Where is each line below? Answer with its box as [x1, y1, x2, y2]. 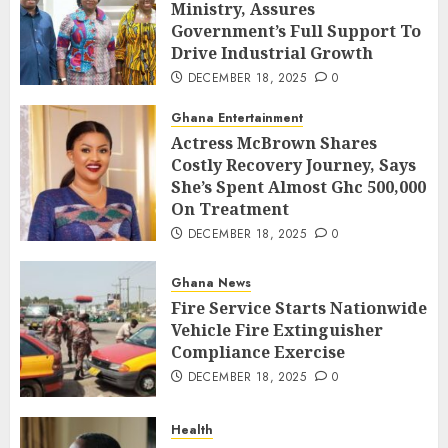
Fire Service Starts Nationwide [171, 297, 427, 320]
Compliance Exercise [171, 341, 345, 364]
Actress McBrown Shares [171, 131, 377, 154]
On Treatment [171, 197, 289, 220]
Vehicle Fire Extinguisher [171, 319, 383, 342]
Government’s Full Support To [171, 19, 421, 42]
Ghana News [171, 274, 251, 293]
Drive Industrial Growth [171, 41, 373, 64]
